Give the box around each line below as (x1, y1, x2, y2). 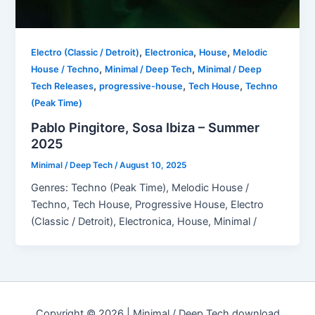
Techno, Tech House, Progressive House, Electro (31, 198, 264, 212)
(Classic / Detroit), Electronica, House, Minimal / (31, 215, 257, 229)
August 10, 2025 (120, 160, 187, 170)
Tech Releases (31, 81, 94, 92)
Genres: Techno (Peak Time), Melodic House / (31, 181, 250, 195)
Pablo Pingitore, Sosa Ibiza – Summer (31, 119, 260, 135)
